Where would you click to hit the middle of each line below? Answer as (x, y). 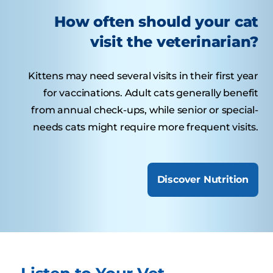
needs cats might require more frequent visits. (146, 127)
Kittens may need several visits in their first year (143, 76)
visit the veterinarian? (174, 41)
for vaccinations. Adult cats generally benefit (151, 93)
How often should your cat (156, 21)
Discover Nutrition (203, 179)
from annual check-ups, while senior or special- (145, 110)
